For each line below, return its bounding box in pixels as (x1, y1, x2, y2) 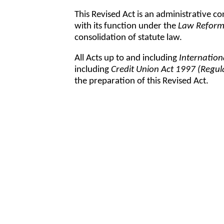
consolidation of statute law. (74, 32, 182, 42)
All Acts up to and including (74, 53, 179, 63)
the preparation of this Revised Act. (74, 76, 209, 86)
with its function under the (74, 21, 178, 31)
